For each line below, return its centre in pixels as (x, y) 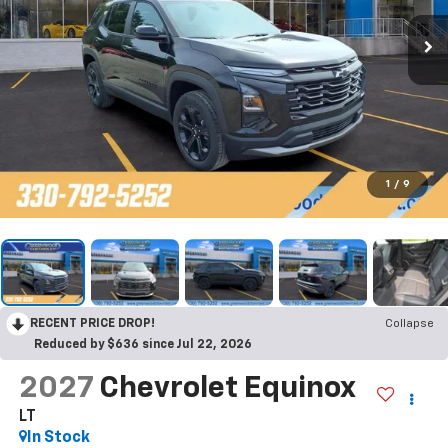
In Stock (58, 437)
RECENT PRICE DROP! (92, 324)
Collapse (409, 324)
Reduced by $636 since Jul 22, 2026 (143, 345)
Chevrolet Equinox (226, 388)
